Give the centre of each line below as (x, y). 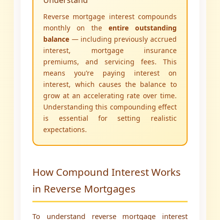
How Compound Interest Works (107, 172)
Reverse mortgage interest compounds (110, 17)
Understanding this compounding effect (110, 107)
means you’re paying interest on (110, 73)
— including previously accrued (123, 39)
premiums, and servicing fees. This (110, 62)
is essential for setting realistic (110, 118)
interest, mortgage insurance (110, 51)
